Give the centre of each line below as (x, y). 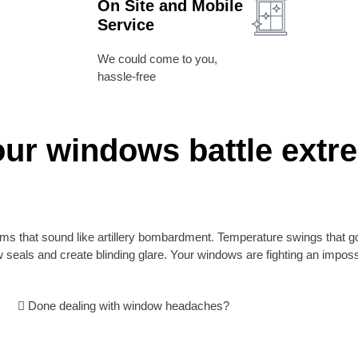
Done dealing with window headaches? (129, 305)
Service (125, 24)
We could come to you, (157, 58)
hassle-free (126, 76)
